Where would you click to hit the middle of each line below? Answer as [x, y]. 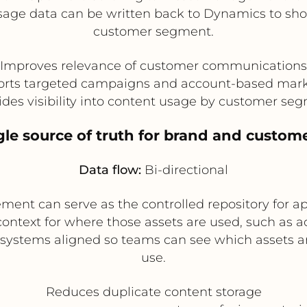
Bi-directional [185, 170]
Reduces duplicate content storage [153, 292]
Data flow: [110, 170]
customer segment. [153, 31]
